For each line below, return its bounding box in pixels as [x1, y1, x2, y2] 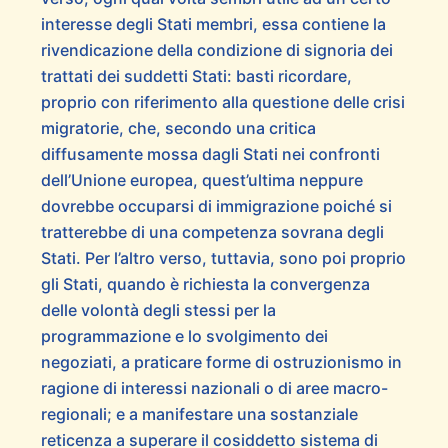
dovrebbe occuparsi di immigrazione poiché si [40, 196, 392, 217]
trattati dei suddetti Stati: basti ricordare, [40, 66, 352, 87]
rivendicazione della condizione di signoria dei [40, 40, 393, 61]
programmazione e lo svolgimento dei [40, 326, 328, 347]
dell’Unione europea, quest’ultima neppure [40, 170, 363, 191]
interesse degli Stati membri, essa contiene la [40, 14, 386, 35]
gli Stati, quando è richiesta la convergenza [40, 274, 370, 295]
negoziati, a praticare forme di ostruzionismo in [40, 352, 402, 373]
